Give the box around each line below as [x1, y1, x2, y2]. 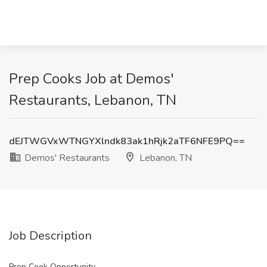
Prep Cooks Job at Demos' [9, 69, 174, 88]
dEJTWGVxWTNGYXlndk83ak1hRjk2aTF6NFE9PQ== [9, 135, 245, 148]
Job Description [9, 228, 92, 244]
